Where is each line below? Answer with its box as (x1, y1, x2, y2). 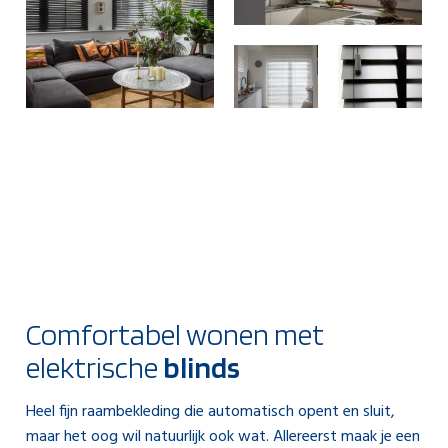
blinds (163, 349, 240, 385)
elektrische (26, 349, 163, 385)
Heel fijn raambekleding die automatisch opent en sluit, (26, 399, 395, 425)
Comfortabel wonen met (26, 316, 324, 352)
